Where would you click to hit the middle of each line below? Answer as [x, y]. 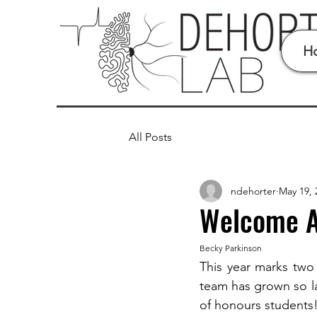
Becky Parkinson [231, 248]
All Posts [150, 137]
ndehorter [253, 191]
